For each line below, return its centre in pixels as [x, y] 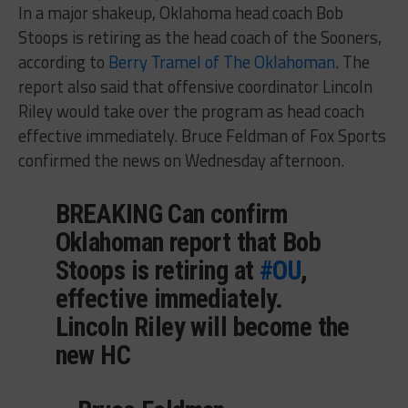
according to [63, 61]
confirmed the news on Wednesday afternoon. [181, 160]
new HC [93, 355]
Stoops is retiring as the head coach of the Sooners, [199, 37]
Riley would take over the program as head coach [191, 111]
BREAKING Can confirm [171, 214]
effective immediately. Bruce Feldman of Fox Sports [202, 135]
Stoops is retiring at [157, 270]
